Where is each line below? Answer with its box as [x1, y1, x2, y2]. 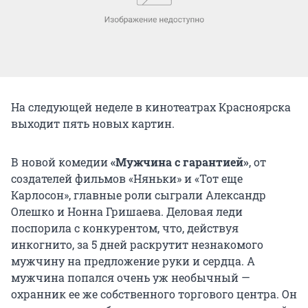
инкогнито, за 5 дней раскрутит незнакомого [11, 236, 263, 252]
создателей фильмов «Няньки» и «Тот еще [11, 170, 243, 186]
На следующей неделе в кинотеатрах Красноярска [11, 99, 291, 114]
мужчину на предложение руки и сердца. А [11, 253, 255, 268]
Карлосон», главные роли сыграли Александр [11, 187, 266, 202]
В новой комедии [11, 154, 111, 169]
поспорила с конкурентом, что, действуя [11, 220, 239, 235]
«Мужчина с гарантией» [111, 154, 249, 169]
